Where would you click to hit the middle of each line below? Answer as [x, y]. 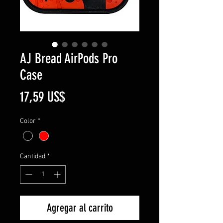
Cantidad [33, 156]
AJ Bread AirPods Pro [69, 58]
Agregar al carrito [80, 208]
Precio [78, 96]
